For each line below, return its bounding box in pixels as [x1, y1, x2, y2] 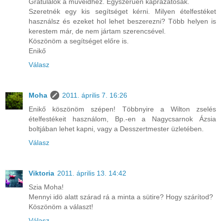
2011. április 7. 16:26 [62, 91, 127, 100]
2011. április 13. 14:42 [57, 169, 126, 178]
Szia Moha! [29, 183, 64, 191]
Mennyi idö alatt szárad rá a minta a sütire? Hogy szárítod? [29, 193, 213, 201]
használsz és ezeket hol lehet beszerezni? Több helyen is [29, 17, 216, 26]
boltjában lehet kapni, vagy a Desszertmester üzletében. [29, 125, 204, 133]
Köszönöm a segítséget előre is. [29, 37, 129, 45]
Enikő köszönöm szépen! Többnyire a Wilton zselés [29, 105, 216, 113]
